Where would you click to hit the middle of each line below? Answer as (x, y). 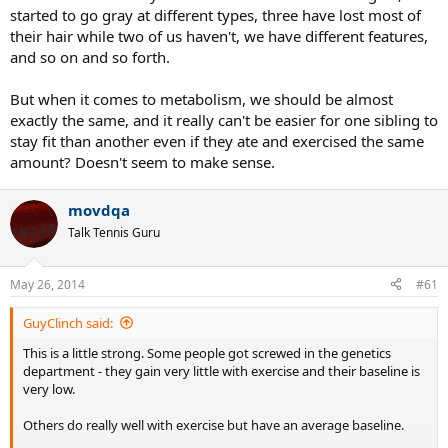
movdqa (99, 210)
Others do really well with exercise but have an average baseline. (213, 424)
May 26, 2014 (47, 284)
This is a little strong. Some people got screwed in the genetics (207, 352)
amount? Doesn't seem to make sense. (142, 162)
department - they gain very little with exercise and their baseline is (221, 370)
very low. (49, 388)
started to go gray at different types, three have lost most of (215, 15)
